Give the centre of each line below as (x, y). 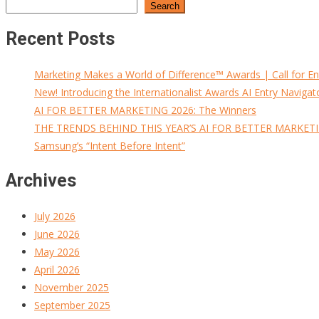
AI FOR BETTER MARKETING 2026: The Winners (145, 110)
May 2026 (57, 251)
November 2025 (72, 287)
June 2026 (57, 234)
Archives (41, 180)
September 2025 (72, 305)
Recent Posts (60, 39)
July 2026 (55, 216)
